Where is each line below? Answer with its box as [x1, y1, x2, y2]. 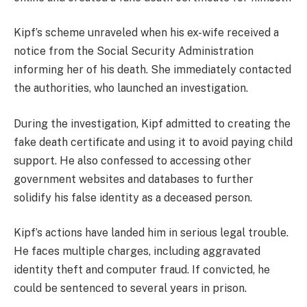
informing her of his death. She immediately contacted [14, 63, 291, 77]
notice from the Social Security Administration [14, 45, 254, 58]
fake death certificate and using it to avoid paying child [14, 135, 293, 149]
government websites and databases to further [14, 172, 254, 186]
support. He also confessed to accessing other [14, 153, 251, 167]
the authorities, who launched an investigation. [14, 82, 248, 95]
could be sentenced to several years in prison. [14, 282, 247, 295]
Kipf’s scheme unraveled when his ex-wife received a [14, 26, 279, 40]
